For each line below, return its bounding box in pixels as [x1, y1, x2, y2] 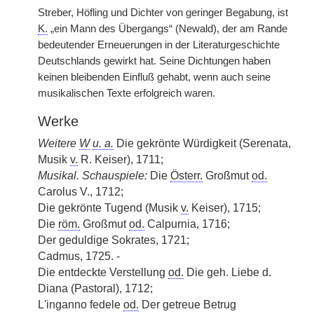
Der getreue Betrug [139, 299, 236, 310]
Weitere [38, 137, 79, 149]
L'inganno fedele [38, 299, 123, 310]
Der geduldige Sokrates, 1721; [38, 234, 189, 246]
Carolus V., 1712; [38, 186, 123, 198]
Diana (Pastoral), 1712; [38, 282, 153, 294]
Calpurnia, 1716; [144, 218, 230, 230]
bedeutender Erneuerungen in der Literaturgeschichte [38, 39, 280, 50]
